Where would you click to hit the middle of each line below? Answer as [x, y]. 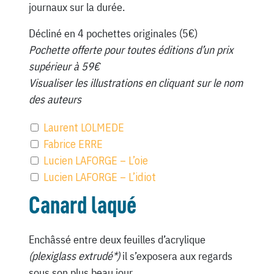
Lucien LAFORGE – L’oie [95, 161]
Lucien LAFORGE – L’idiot [99, 177]
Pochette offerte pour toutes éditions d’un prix [131, 50]
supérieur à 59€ [64, 67]
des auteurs [55, 100]
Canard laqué [82, 206]
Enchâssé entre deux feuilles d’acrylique [117, 240]
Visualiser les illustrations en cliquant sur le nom [135, 83]
